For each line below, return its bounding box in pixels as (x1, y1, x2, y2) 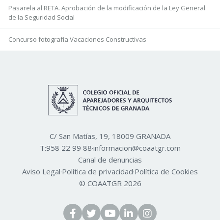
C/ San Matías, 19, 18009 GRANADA (50, 131, 170, 141)
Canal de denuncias (78, 155, 142, 165)
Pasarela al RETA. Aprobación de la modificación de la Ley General (8, 3, 205, 12)
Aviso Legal (22, 166, 60, 177)
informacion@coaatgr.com (93, 143, 181, 153)
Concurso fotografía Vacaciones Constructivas (8, 35, 146, 44)
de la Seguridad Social (8, 13, 75, 22)
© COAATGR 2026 (79, 178, 141, 189)
